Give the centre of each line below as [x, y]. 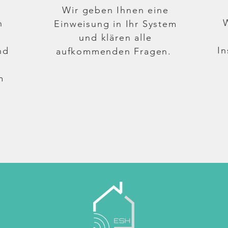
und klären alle [116, 38]
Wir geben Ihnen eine [116, 10]
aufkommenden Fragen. [116, 51]
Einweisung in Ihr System [116, 24]
